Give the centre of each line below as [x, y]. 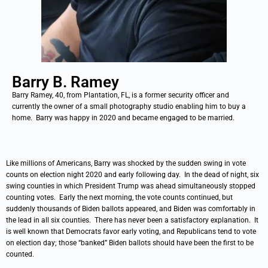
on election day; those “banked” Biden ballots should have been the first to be [130, 243]
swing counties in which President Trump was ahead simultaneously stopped [131, 186]
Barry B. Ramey [66, 82]
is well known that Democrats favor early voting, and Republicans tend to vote [131, 231]
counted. [20, 254]
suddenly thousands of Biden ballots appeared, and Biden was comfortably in [131, 208]
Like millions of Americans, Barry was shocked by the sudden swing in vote [126, 163]
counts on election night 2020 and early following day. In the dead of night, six [133, 174]
